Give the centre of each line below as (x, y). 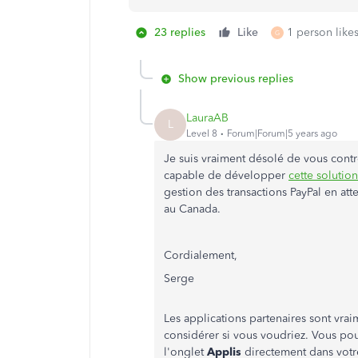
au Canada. (192, 209)
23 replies (180, 32)
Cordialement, (201, 255)
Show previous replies (236, 79)
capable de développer (226, 175)
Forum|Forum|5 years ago (282, 133)
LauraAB (207, 117)
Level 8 (202, 133)
